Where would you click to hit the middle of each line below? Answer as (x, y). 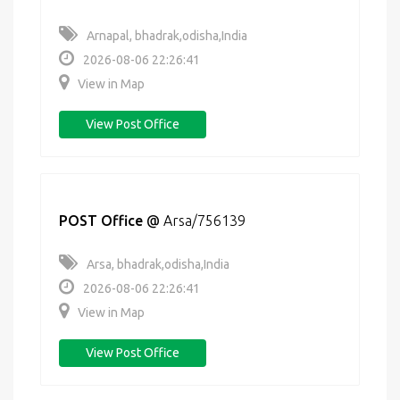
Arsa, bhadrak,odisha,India (158, 264)
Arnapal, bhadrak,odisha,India (167, 36)
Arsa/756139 (204, 221)
